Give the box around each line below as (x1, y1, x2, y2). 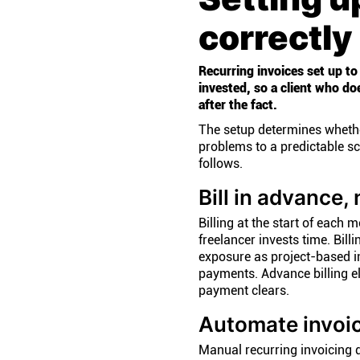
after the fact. (198, 97, 277, 112)
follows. (198, 156, 243, 171)
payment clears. (198, 283, 289, 298)
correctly (198, 18, 352, 58)
